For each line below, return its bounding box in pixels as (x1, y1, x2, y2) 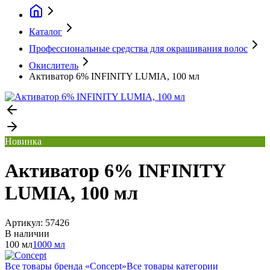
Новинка (5, 136, 42, 146)
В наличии (5, 228, 49, 239)
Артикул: (5, 217, 45, 228)
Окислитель (29, 60, 78, 71)
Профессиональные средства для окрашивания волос (29, 43, 248, 54)
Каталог (29, 27, 62, 37)
